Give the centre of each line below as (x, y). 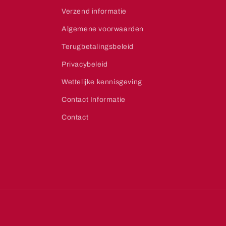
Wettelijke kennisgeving (102, 82)
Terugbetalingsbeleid (98, 47)
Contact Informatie (94, 100)
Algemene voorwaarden (103, 29)
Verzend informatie (94, 11)
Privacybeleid (85, 64)
